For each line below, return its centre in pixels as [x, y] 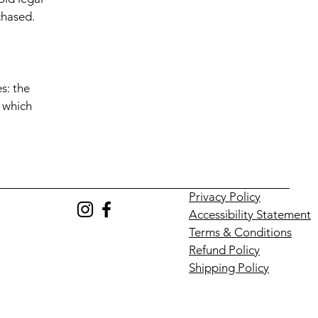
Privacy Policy [225, 197]
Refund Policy [224, 250]
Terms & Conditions [240, 232]
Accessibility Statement [250, 214]
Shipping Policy [229, 268]
